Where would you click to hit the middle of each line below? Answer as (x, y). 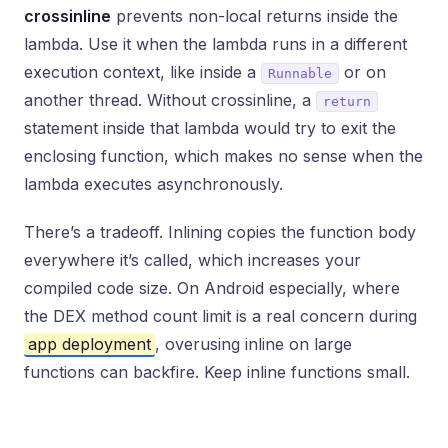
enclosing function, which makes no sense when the (223, 156)
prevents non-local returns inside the (254, 16)
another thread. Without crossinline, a (170, 100)
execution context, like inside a (142, 72)
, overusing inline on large (253, 344)
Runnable (300, 73)
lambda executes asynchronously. (153, 184)
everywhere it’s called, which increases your (192, 260)
